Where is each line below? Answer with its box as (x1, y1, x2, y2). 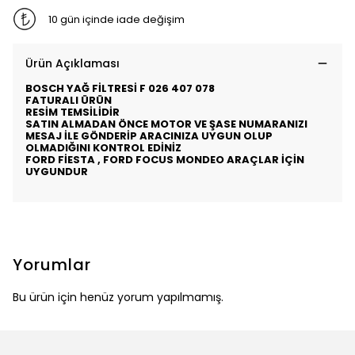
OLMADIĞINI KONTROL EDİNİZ (25, 140, 181, 155)
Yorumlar (13, 254, 91, 276)
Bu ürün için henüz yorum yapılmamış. (13, 289, 223, 305)
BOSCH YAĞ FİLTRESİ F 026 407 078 (25, 81, 215, 96)
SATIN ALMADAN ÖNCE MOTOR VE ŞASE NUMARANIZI (25, 116, 307, 132)
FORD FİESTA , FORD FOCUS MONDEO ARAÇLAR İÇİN (25, 152, 304, 167)
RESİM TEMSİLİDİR (25, 105, 120, 120)
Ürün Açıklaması (25, 55, 120, 71)
